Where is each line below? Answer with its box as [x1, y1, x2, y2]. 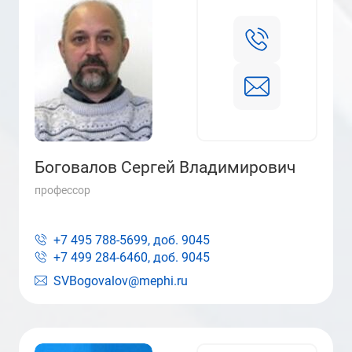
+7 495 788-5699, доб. [53, 233, 178, 247]
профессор [35, 184, 90, 196]
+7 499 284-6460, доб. [53, 250, 178, 265]
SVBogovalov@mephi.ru [53, 273, 188, 288]
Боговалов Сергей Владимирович [35, 158, 295, 177]
